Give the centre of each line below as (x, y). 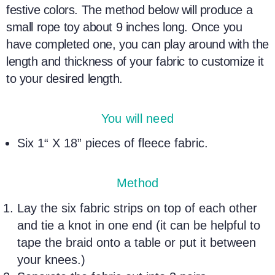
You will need (137, 118)
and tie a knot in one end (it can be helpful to (139, 225)
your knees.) (55, 259)
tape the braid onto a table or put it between (137, 242)
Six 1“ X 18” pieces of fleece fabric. (113, 143)
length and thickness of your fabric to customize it (135, 62)
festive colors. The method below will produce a (130, 10)
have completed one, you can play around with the (137, 45)
